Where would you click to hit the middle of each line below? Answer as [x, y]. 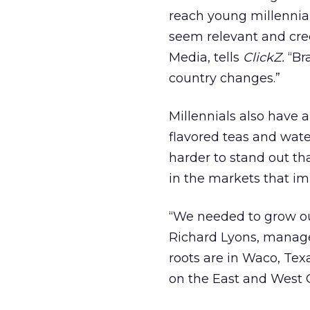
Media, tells [206, 57]
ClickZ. [264, 57]
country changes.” [225, 78]
